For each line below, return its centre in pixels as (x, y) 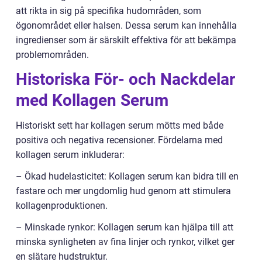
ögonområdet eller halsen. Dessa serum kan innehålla (126, 26)
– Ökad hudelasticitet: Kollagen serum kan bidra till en (127, 177)
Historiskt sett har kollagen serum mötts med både (120, 126)
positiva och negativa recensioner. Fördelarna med (119, 140)
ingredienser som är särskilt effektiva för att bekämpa (126, 40)
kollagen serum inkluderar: (70, 155)
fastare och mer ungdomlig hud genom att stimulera (123, 191)
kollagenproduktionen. (62, 206)
